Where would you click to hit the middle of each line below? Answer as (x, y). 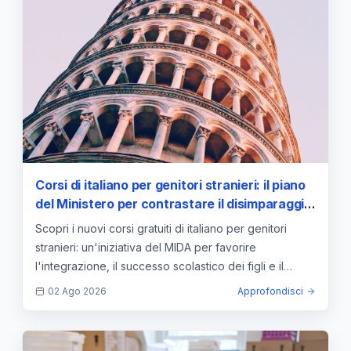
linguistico (67, 222)
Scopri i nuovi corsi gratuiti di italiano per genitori (161, 228)
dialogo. (56, 284)
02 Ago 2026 (77, 291)
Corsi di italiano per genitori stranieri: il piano (170, 185)
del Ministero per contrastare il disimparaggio (174, 203)
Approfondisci (270, 291)
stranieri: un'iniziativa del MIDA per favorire (146, 247)
